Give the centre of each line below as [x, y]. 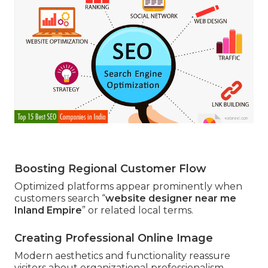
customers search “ [60, 198]
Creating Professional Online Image [114, 238]
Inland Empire [48, 210]
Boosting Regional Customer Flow [110, 168]
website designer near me [171, 198]
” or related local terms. [138, 210]
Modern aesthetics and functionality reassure [122, 255]
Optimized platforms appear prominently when [128, 186]
